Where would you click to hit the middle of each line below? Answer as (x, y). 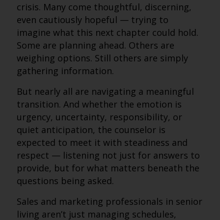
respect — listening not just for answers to (108, 155)
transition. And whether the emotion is (99, 104)
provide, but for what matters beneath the (108, 168)
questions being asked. (65, 181)
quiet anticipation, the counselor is (91, 130)
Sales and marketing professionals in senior (109, 201)
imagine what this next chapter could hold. (107, 32)
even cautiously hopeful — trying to (92, 20)
